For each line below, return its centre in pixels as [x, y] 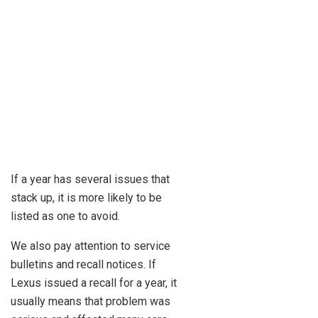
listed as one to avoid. [65, 216]
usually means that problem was [91, 302]
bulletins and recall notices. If [83, 265]
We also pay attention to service [91, 246]
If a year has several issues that [90, 180]
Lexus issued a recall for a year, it [94, 283]
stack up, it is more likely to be [86, 198]
